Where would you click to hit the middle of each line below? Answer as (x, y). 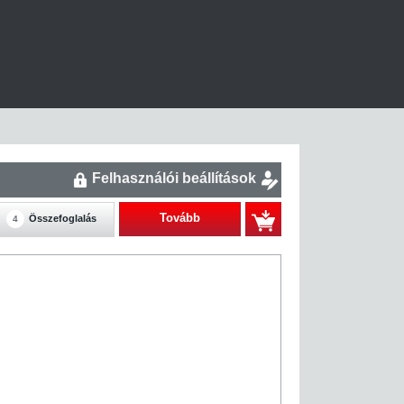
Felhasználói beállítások (174, 178)
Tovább (180, 218)
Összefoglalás (62, 218)
